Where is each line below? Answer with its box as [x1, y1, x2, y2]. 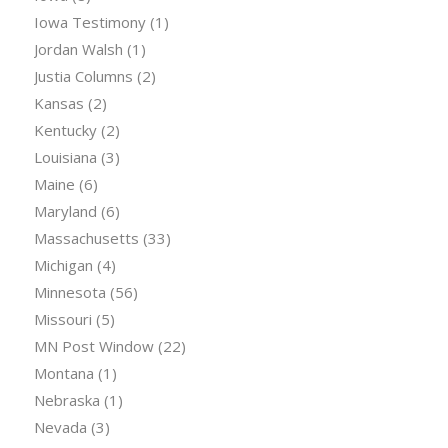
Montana [33, 362, 94, 383]
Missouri [33, 308, 92, 329]
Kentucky [33, 119, 97, 140]
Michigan [33, 254, 93, 275]
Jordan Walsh [33, 38, 123, 59]
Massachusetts [33, 227, 139, 248]
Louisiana [33, 146, 97, 167]
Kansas [33, 92, 84, 113]
